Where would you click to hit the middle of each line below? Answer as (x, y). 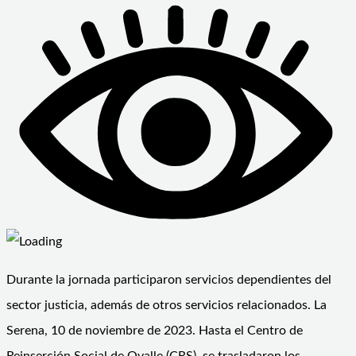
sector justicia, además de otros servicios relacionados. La (166, 306)
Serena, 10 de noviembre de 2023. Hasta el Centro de (155, 331)
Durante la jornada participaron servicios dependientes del (169, 280)
